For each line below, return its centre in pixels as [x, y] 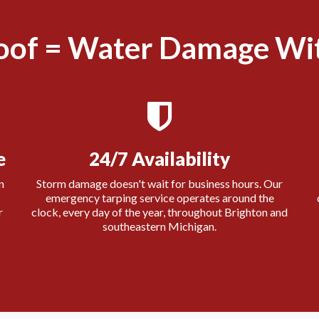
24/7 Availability [159, 159]
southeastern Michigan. [159, 226]
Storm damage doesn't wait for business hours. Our [159, 183]
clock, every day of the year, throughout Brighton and [159, 212]
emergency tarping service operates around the [159, 198]
